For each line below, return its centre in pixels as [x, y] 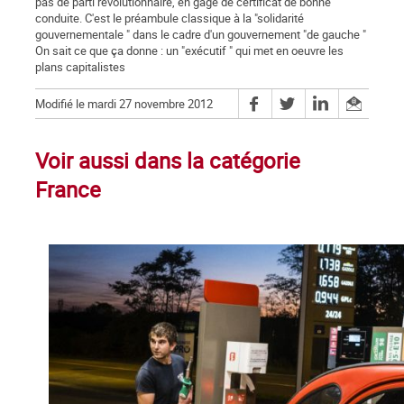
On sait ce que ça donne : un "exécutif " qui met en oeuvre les [189, 51]
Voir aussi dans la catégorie [168, 161]
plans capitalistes [80, 67]
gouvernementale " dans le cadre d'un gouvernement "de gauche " [201, 35]
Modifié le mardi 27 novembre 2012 [124, 104]
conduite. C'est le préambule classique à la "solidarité [170, 18]
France [68, 190]
